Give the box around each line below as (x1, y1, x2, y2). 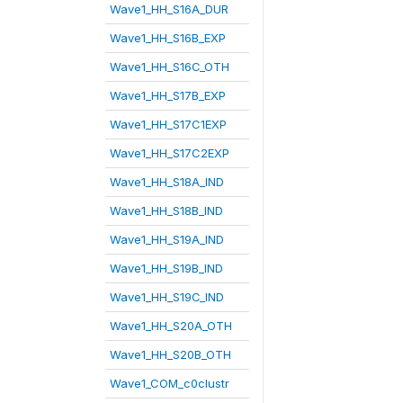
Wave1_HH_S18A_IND (110, 174, 224, 189)
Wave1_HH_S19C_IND (110, 289, 224, 304)
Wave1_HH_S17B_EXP (110, 87, 226, 103)
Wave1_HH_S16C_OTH (110, 58, 229, 74)
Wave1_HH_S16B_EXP (110, 30, 226, 45)
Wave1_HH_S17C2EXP (110, 145, 229, 160)
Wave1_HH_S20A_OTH (110, 318, 232, 333)
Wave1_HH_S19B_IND (110, 260, 223, 275)
